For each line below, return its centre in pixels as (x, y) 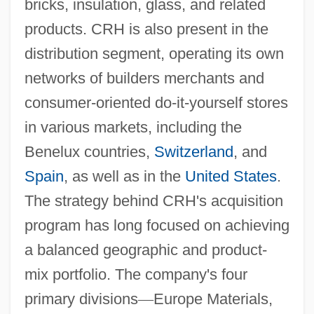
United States (231, 176)
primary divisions (81, 299)
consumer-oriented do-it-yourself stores (156, 102)
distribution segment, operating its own (154, 53)
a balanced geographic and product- (145, 250)
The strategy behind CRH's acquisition (153, 200)
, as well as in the (124, 176)
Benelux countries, (89, 151)
